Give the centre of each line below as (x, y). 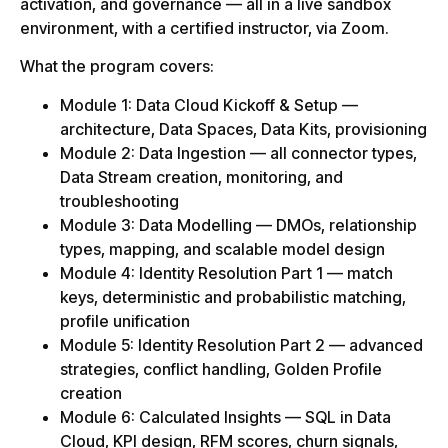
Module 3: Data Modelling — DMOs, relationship (238, 224)
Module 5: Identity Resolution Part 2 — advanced (241, 344)
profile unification (125, 320)
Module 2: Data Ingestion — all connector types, (238, 152)
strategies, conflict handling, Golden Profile (221, 368)
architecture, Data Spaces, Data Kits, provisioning (243, 128)
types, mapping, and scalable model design (222, 248)
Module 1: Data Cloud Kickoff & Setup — (209, 104)
